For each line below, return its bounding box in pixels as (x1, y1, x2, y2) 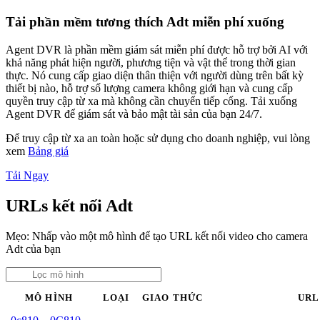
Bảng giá (28, 144, 69, 157)
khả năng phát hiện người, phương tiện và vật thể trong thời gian (6, 56, 296, 69)
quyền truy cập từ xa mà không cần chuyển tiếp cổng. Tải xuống (6, 94, 297, 107)
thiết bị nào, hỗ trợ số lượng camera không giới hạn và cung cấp (6, 81, 293, 94)
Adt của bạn (6, 242, 61, 255)
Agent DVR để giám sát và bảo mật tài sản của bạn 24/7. (6, 107, 262, 120)
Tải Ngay (6, 169, 49, 181)
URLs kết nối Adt (6, 196, 133, 215)
